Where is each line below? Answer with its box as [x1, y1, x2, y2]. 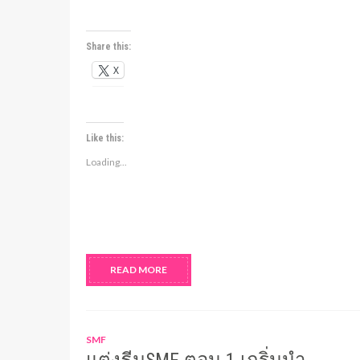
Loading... [86, 156, 127, 168]
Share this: [86, 41, 131, 52]
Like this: [86, 133, 124, 144]
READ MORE [110, 264, 167, 276]
